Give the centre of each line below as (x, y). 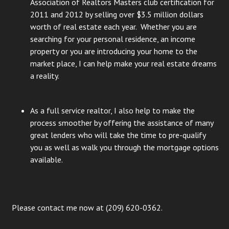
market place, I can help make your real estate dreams (123, 63)
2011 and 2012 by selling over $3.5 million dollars (117, 14)
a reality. (44, 75)
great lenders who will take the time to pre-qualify (118, 135)
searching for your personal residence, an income (112, 39)
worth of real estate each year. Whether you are (113, 26)
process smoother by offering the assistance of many (121, 122)
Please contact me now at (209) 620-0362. (86, 207)
